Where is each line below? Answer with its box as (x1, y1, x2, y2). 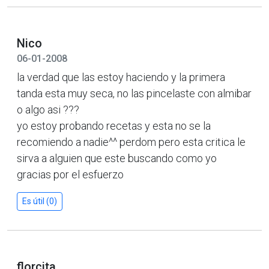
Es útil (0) (22, 196, 57, 206)
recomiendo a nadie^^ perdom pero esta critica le (17, 135, 246, 148)
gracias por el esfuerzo (17, 168, 124, 181)
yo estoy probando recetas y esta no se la (17, 119, 211, 132)
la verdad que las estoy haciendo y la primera (17, 70, 225, 83)
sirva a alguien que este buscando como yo (17, 151, 217, 165)
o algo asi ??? (17, 103, 79, 116)
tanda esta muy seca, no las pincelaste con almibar (17, 86, 252, 100)
